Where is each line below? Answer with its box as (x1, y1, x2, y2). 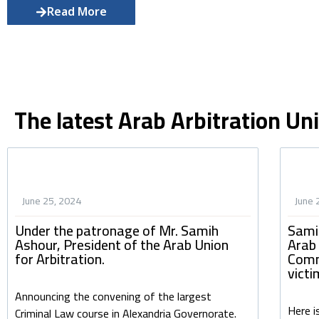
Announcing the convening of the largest (15, 285, 211, 307)
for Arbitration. (15, 245, 105, 272)
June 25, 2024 (22, 191, 81, 210)
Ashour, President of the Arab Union (15, 231, 229, 258)
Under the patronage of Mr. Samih (15, 216, 219, 244)
